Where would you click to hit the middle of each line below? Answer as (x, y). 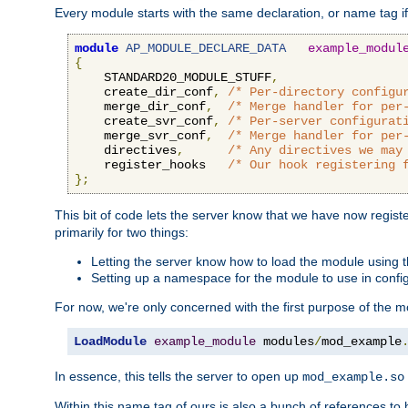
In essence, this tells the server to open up (178, 376)
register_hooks (151, 164)
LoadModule (110, 341)
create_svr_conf (144, 121)
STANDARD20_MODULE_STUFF (173, 77)
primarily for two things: (122, 232)
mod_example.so (353, 377)
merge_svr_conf (140, 135)
